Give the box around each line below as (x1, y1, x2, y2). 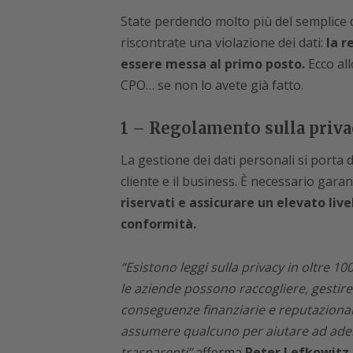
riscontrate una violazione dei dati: (120, 34, 323, 52)
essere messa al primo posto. (120, 55, 305, 73)
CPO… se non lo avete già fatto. (120, 76, 303, 95)
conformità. (120, 215, 196, 233)
